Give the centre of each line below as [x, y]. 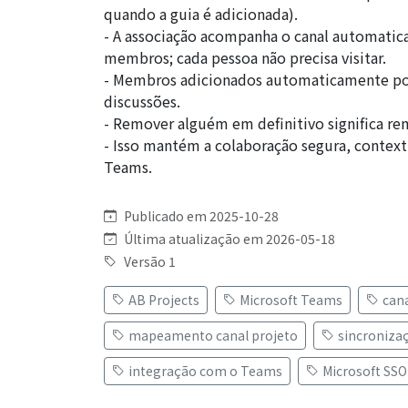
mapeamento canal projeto [213, 335]
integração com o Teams [205, 370]
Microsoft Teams [291, 299]
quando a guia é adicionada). [201, 13]
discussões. [142, 101]
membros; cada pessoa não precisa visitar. [245, 57]
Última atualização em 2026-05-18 [229, 238]
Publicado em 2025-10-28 [201, 215]
